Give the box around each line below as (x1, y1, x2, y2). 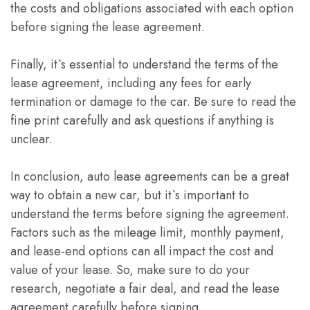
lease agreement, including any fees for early (10, 74, 251, 92)
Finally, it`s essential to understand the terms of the (10, 55, 278, 73)
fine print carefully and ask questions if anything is (10, 111, 274, 129)
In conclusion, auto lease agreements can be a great (10, 167, 289, 185)
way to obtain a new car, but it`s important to (10, 186, 249, 204)
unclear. (10, 130, 53, 148)
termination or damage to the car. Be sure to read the (10, 93, 296, 111)
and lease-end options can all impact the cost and (10, 242, 273, 260)
